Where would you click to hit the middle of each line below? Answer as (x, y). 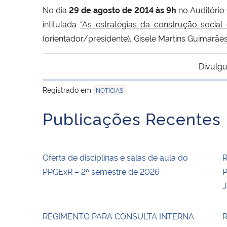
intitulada (62, 24)
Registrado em (68, 89)
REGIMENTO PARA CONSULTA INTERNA (118, 216)
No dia (56, 9)
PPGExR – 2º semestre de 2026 (101, 171)
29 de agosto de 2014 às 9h (123, 9)
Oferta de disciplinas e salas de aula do (115, 157)
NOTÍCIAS (109, 90)
